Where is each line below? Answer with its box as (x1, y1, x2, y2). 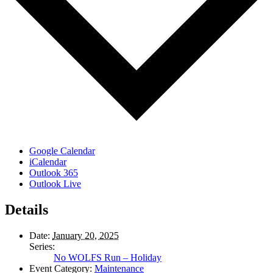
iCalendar (29, 157, 66, 168)
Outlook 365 (29, 168, 78, 179)
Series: (29, 241, 55, 252)
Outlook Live (29, 179, 81, 190)
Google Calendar (29, 146, 95, 157)
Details (5, 202, 48, 218)
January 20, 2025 (52, 230, 119, 241)
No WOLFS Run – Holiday (54, 252, 161, 263)
